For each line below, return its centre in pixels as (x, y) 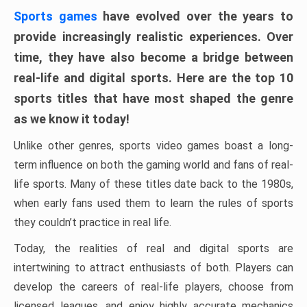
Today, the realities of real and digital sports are (153, 248)
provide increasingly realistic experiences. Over (153, 37)
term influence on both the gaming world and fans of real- (153, 165)
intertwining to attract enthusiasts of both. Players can (153, 268)
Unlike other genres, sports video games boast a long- (153, 146)
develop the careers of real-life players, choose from (153, 287)
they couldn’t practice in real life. (93, 222)
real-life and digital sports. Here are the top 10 (153, 78)
